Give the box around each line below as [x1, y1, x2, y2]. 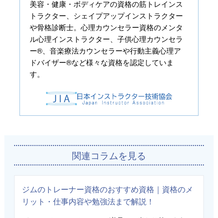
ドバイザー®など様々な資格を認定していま [30, 57, 174, 68]
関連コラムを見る [72, 148, 146, 162]
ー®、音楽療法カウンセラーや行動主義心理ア [30, 45, 182, 56]
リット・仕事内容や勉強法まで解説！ [21, 196, 154, 207]
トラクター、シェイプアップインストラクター [30, 10, 183, 21]
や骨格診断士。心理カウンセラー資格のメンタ [30, 22, 183, 33]
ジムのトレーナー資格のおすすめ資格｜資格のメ [21, 183, 193, 195]
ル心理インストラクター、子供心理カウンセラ [30, 34, 183, 44]
